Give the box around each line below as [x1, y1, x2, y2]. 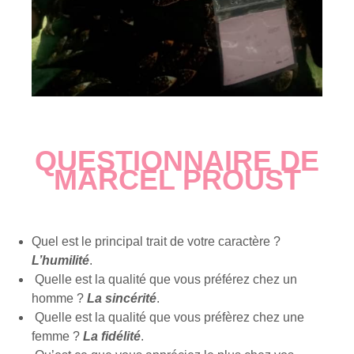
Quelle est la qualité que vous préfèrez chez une [32, 311, 304, 325]
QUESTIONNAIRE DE [35, 145, 319, 178]
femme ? [32, 330, 83, 344]
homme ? [32, 292, 87, 306]
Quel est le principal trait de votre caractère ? [32, 235, 281, 249]
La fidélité [83, 330, 141, 344]
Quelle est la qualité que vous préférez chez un [32, 273, 297, 287]
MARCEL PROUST [53, 164, 301, 197]
